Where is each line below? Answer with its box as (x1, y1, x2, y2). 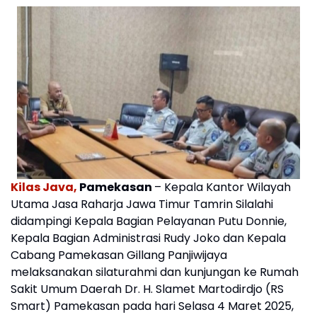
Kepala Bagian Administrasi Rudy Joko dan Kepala (11, 230, 286, 247)
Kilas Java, (11, 179, 79, 196)
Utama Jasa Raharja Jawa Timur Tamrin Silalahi (11, 196, 273, 213)
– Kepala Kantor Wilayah (154, 179, 291, 196)
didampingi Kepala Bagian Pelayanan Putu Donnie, (11, 213, 287, 230)
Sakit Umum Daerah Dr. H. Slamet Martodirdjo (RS (11, 281, 284, 298)
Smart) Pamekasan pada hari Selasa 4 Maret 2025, (11, 298, 294, 315)
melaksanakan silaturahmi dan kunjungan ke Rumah (11, 264, 299, 281)
